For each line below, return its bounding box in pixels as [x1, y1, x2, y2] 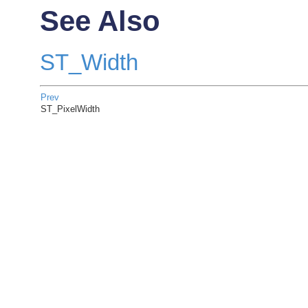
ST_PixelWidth [40, 103, 102, 114]
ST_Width [39, 50, 138, 76]
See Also [39, 5, 160, 38]
